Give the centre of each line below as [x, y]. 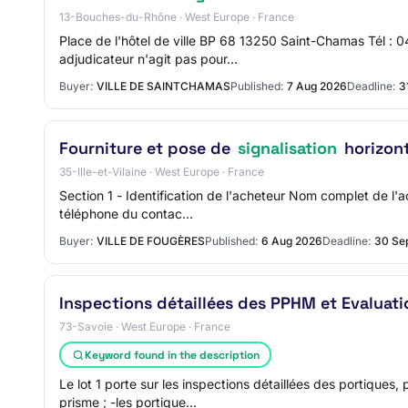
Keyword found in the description [172, 355]
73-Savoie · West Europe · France [145, 326]
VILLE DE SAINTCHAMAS [163, 86]
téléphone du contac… [126, 214]
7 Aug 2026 [317, 86]
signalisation [287, 148]
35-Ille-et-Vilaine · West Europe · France [162, 172]
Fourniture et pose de [147, 148]
